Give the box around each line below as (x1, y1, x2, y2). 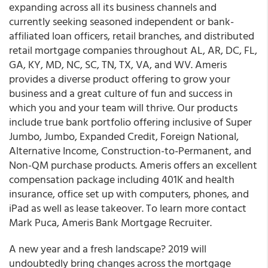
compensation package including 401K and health (9, 171, 234, 187)
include (9, 114, 44, 130)
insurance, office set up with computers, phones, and (9, 185, 249, 202)
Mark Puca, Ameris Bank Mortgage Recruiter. (9, 214, 212, 230)
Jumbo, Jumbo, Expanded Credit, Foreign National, (9, 128, 239, 144)
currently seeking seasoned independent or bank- (9, 13, 234, 29)
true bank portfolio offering (44, 114, 170, 130)
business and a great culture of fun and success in (9, 85, 233, 101)
